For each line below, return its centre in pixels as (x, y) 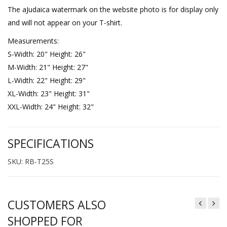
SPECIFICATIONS (51, 143)
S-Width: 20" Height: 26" (47, 54)
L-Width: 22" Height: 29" (47, 80)
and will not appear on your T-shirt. (65, 22)
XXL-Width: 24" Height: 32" (51, 106)
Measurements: (33, 41)
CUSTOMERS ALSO (57, 204)
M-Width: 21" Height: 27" (48, 67)
